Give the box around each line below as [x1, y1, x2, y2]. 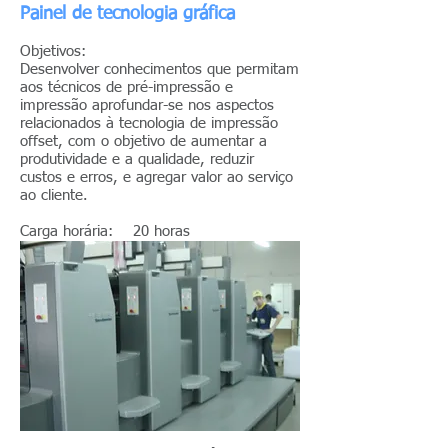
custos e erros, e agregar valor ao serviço [20, 170, 293, 185]
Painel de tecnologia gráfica [20, 5, 235, 23]
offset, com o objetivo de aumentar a [20, 134, 267, 149]
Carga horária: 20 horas [20, 224, 190, 239]
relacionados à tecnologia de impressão [20, 116, 278, 131]
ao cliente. [20, 188, 88, 203]
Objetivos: [20, 44, 111, 59]
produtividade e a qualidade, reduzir [20, 152, 254, 167]
